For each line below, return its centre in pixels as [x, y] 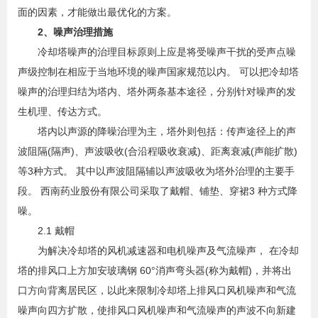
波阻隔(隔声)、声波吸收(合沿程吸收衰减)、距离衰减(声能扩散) [158, 152]
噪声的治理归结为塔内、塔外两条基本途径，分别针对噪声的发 [157, 92]
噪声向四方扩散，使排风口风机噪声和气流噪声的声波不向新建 [157, 311]
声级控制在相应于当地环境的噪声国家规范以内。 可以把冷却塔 [158, 72]
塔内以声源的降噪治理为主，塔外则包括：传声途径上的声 [157, 132]
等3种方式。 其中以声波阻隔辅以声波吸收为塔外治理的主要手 [156, 171]
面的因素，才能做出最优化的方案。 [97, 12]
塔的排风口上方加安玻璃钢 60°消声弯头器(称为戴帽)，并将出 [155, 271]
